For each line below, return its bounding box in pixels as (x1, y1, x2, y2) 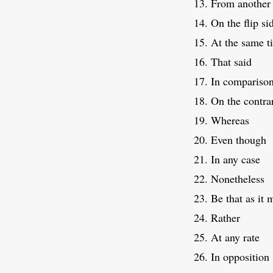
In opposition (211, 249, 269, 264)
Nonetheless (211, 171, 264, 186)
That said (211, 54, 252, 69)
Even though (211, 132, 266, 147)
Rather (211, 210, 240, 225)
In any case (211, 152, 260, 167)
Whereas (211, 113, 249, 128)
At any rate (211, 230, 260, 245)
